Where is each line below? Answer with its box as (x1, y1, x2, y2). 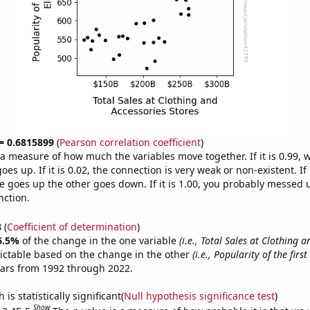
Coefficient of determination (6, 219, 137, 233)
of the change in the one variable (21, 233, 179, 247)
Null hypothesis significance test (123, 289, 275, 302)
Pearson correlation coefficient (59, 136, 201, 149)
